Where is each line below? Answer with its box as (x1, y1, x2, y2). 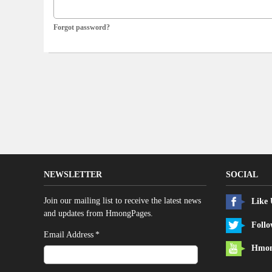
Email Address (44, 230, 93, 240)
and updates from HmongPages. (44, 208, 153, 219)
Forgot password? (53, 22, 110, 32)
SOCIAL (226, 169, 258, 179)
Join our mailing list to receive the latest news (44, 195, 201, 206)
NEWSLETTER (44, 169, 102, 179)
